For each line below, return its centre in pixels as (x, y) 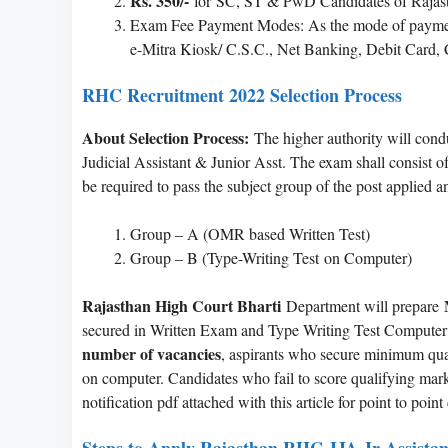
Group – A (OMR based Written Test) (250, 233)
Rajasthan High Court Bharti (181, 305)
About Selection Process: (165, 137)
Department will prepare (362, 305)
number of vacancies (151, 353)
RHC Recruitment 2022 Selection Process (242, 94)
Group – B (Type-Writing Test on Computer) (271, 257)
